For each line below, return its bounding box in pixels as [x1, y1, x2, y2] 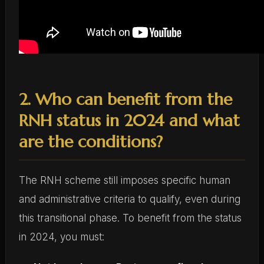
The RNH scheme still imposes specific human [18, 174, 230, 186]
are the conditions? [18, 131, 163, 152]
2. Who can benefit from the [18, 88, 232, 110]
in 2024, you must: [18, 230, 104, 243]
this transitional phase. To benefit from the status [18, 212, 242, 224]
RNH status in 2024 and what [18, 110, 240, 131]
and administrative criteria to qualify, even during [18, 193, 240, 205]
